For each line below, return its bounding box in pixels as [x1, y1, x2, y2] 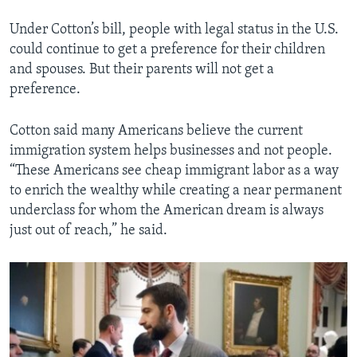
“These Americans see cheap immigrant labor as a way [10, 163, 339, 179]
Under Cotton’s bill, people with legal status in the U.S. [10, 22, 339, 38]
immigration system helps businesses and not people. [10, 143, 332, 159]
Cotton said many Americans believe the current [10, 124, 303, 139]
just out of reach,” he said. [10, 223, 167, 239]
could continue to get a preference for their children [10, 42, 325, 58]
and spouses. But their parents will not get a [10, 62, 274, 78]
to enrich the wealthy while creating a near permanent [10, 183, 342, 199]
